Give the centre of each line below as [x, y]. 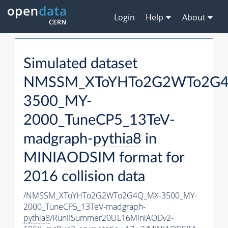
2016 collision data [84, 177]
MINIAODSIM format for [104, 158]
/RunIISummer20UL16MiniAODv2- [112, 218]
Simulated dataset [80, 64]
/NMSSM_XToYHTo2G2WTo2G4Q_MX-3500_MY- [110, 196]
